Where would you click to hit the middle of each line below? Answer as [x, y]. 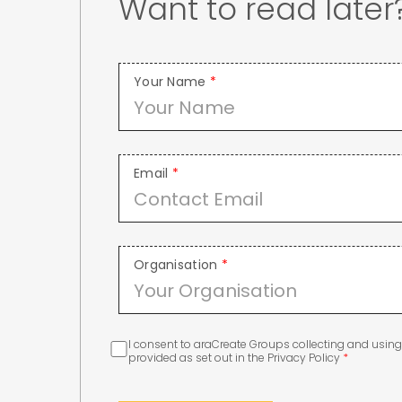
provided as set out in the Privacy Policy [236, 358]
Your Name [172, 82]
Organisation [178, 265]
